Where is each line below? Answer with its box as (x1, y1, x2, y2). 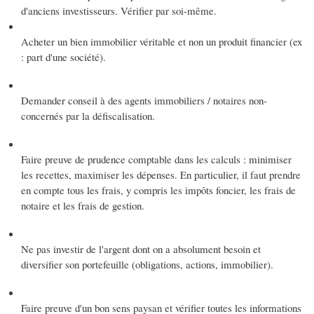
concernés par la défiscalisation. (21, 108, 155, 123)
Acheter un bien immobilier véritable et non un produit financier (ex (21, 34, 302, 48)
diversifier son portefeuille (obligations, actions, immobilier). (21, 257, 273, 271)
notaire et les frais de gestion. (21, 198, 144, 212)
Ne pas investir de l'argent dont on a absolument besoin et (21, 241, 261, 256)
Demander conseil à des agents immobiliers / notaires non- (21, 93, 267, 107)
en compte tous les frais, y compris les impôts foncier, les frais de (21, 182, 296, 197)
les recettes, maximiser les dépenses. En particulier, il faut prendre (21, 167, 301, 182)
